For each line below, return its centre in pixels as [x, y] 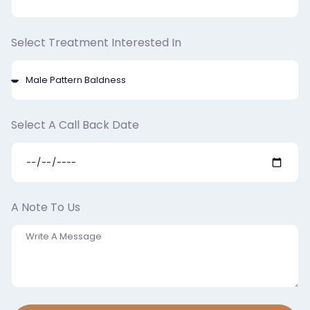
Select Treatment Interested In [96, 43]
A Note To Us [46, 208]
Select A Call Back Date [75, 125]
